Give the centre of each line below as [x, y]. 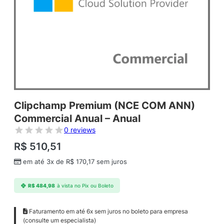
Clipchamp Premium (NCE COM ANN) [104, 106]
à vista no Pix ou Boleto [85, 185]
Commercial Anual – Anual [77, 119]
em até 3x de [44, 162]
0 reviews [80, 130]
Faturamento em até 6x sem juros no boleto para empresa [107, 211]
